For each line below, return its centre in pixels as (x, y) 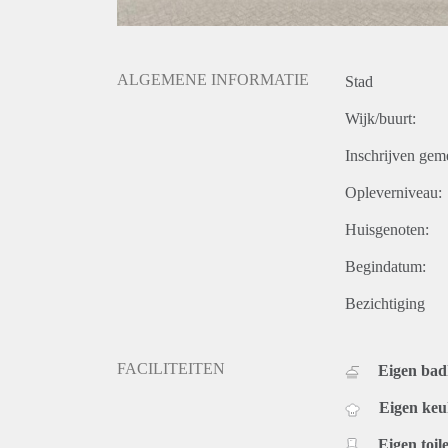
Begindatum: (385, 267)
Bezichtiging (385, 304)
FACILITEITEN (171, 369)
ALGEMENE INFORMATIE (213, 80)
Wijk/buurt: (380, 119)
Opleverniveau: (393, 193)
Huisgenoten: (387, 230)
